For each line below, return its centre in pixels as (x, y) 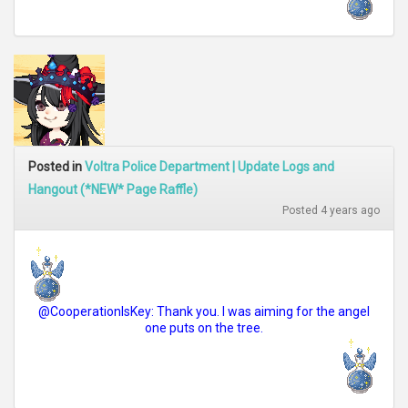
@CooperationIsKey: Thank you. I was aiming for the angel (204, 311)
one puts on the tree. (204, 328)
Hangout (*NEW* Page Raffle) (113, 189)
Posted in (56, 167)
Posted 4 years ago (331, 210)
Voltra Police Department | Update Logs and (209, 167)
